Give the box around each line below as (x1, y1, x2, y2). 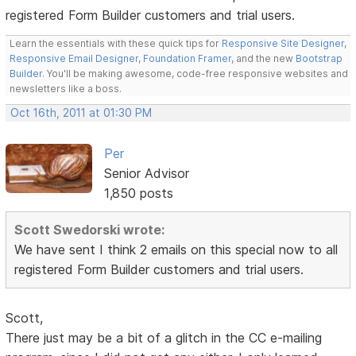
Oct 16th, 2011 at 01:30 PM (10, 106, 153, 120)
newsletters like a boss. (10, 83, 122, 95)
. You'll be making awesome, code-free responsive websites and (42, 68, 349, 80)
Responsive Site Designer (222, 37, 345, 50)
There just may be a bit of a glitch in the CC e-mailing (6, 330, 323, 346)
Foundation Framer (141, 52, 232, 65)
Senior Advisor (103, 165, 189, 182)
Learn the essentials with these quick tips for (10, 37, 222, 50)
